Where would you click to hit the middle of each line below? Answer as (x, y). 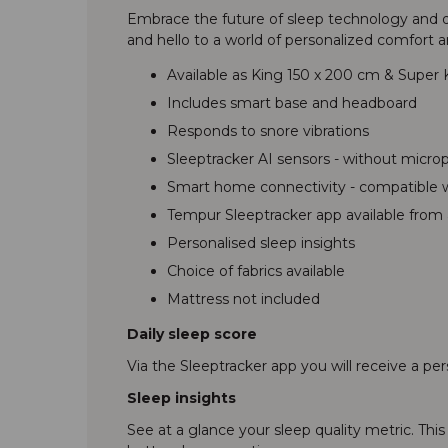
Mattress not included (243, 298)
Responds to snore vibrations (268, 130)
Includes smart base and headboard (292, 102)
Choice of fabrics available (256, 270)
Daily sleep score (192, 333)
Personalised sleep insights (261, 242)
